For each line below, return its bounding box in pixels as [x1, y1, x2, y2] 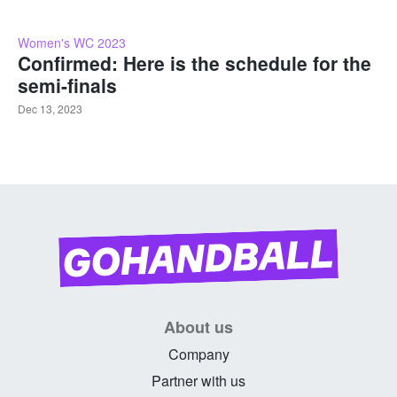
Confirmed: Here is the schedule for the [18, 50, 371, 77]
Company [167, 343, 230, 364]
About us [164, 315, 233, 339]
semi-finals [18, 72, 117, 99]
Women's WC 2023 [18, 34, 126, 52]
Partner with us [152, 370, 245, 391]
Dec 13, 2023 [18, 101, 82, 117]
